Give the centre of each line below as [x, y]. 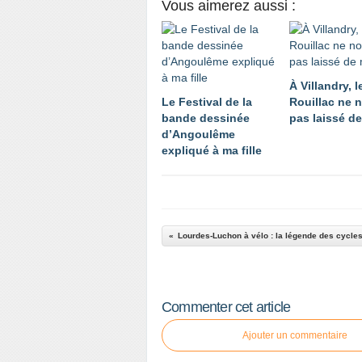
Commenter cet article [226, 307]
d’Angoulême [198, 135]
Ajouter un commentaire [295, 336]
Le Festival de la [207, 102]
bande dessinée [206, 118]
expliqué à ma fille [212, 151]
